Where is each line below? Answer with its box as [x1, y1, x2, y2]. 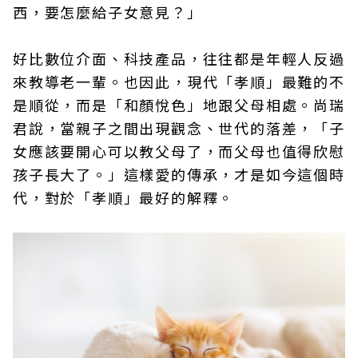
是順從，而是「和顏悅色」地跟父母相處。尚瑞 [13, 94, 345, 115]
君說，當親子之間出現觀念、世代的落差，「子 [13, 117, 345, 138]
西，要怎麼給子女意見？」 [13, 2, 203, 22]
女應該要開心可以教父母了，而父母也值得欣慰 [13, 141, 345, 161]
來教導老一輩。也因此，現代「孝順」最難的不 [13, 71, 345, 92]
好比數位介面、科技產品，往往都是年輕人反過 [13, 48, 345, 69]
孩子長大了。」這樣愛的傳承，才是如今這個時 [13, 164, 345, 185]
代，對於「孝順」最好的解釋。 [13, 187, 235, 208]
